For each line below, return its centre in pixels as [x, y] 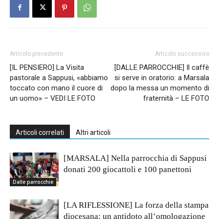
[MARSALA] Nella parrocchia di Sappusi [135, 158]
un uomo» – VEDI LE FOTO [53, 98]
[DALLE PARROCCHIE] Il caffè [162, 67]
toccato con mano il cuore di [56, 88]
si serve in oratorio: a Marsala [162, 77]
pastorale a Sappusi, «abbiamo [59, 77]
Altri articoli [93, 132]
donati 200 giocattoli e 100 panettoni [128, 169]
